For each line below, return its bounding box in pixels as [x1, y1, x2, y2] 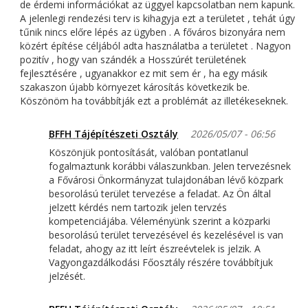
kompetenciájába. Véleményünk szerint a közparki [49, 214, 270, 228]
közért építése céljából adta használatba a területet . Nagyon [20, 39, 291, 53]
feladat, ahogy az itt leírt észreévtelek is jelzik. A [49, 242, 261, 256]
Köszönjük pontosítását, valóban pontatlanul [49, 146, 248, 159]
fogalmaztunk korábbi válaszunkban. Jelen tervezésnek [49, 159, 291, 173]
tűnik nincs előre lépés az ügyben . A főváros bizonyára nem [20, 25, 285, 39]
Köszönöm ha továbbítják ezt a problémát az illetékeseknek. [20, 94, 288, 108]
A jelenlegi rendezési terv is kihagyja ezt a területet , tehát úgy [20, 12, 295, 25]
